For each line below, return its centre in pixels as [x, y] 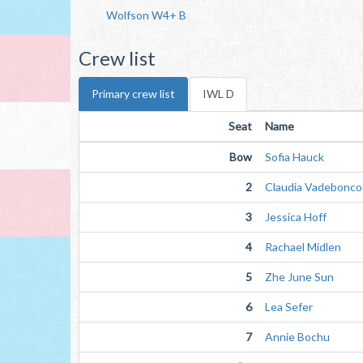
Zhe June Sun [299, 277]
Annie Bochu [297, 337]
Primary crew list [133, 94]
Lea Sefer [289, 307]
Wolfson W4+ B [146, 15]
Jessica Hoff [296, 217]
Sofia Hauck [295, 157]
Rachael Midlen [303, 247]
